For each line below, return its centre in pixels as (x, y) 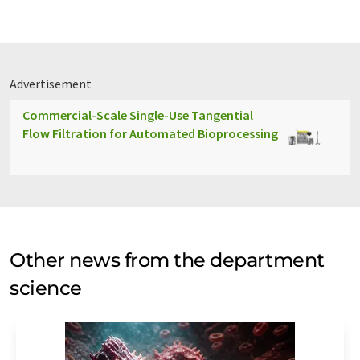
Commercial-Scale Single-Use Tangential (138, 115)
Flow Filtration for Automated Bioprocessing (150, 133)
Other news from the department (167, 260)
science (46, 288)
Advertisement (51, 84)
